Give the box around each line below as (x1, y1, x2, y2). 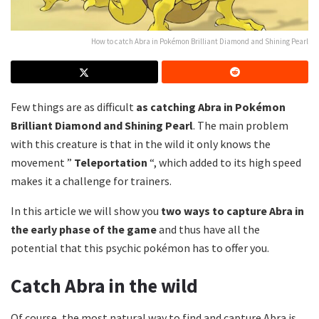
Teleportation (74, 155, 147, 169)
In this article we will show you (11, 203, 161, 218)
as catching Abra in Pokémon (136, 99, 286, 114)
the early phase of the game (11, 221, 157, 236)
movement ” (11, 155, 74, 169)
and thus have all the (157, 221, 260, 236)
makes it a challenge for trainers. (11, 173, 172, 188)
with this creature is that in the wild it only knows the (11, 136, 271, 151)
